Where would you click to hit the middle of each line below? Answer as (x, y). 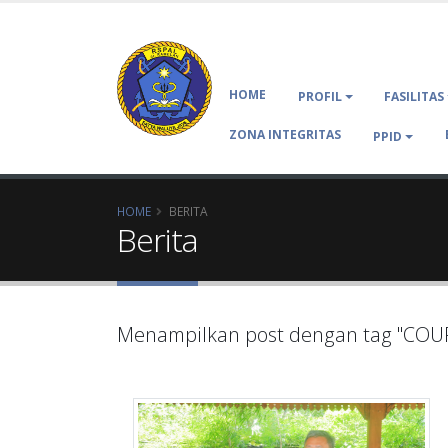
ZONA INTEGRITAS (285, 134)
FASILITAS (413, 96)
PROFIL (320, 96)
